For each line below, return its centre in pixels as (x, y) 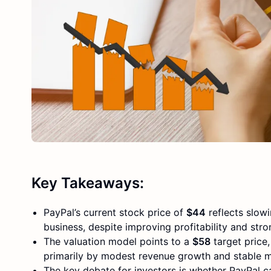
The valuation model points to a (118, 241)
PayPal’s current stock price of (115, 212)
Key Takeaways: (88, 183)
